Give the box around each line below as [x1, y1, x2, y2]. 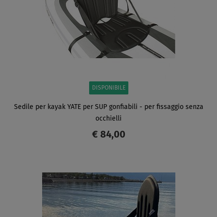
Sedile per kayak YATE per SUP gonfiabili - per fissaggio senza [14, 103, 203, 110]
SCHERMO [49, 170, 79, 178]
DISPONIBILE [92, 85, 125, 91]
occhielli [95, 115, 122, 122]
